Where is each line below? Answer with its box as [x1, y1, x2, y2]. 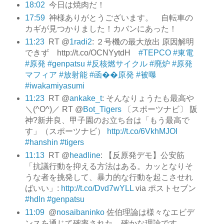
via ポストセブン [133, 184, 196, 193]
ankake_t [69, 94, 102, 103]
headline [69, 151, 100, 160]
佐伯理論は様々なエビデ [104, 208, 194, 217]
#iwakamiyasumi [24, 81, 84, 90]
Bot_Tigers [82, 105, 121, 114]
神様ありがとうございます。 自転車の [48, 13, 193, 22]
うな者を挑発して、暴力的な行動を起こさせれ [24, 173, 193, 182]
